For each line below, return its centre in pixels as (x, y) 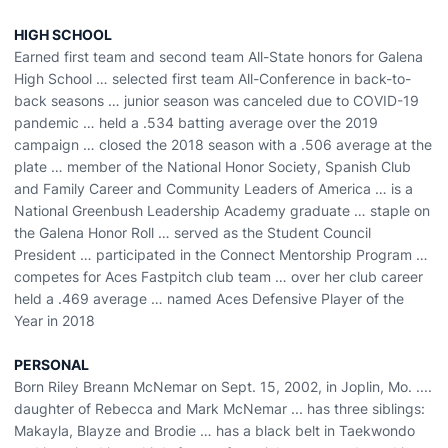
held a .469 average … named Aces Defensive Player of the (209, 298)
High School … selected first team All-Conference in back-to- (212, 78)
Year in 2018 (54, 320)
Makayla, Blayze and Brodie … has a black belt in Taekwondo (214, 430)
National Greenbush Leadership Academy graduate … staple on (222, 210)
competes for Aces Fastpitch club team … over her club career (218, 276)
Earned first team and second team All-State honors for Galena (218, 56)
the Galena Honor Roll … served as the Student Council (192, 232)
